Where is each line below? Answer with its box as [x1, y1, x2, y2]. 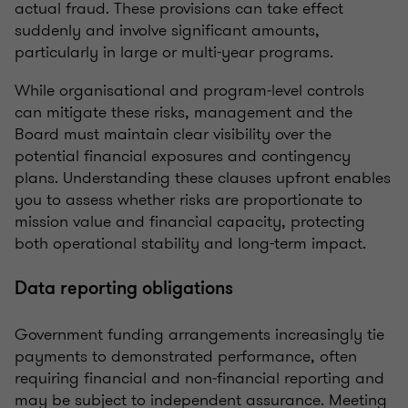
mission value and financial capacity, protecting [15, 209, 365, 234]
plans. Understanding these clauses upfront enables [15, 166, 391, 190]
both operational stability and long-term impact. [15, 231, 366, 256]
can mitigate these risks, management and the [15, 100, 352, 125]
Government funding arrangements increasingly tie [15, 322, 384, 347]
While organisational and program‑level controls [15, 78, 364, 103]
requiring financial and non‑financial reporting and [15, 366, 384, 391]
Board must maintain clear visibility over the [15, 122, 331, 147]
